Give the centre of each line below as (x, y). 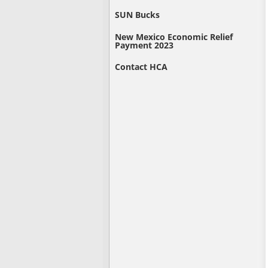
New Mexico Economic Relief (174, 36)
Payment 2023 (144, 45)
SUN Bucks (138, 15)
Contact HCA (141, 67)
